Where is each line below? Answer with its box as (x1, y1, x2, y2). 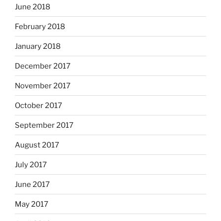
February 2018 (15, 22, 65, 31)
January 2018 (15, 41, 61, 51)
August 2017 (15, 140, 59, 149)
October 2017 (15, 101, 62, 110)
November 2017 (15, 81, 71, 90)
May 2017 (15, 199, 48, 209)
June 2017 (15, 180, 50, 189)
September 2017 (15, 120, 74, 130)
